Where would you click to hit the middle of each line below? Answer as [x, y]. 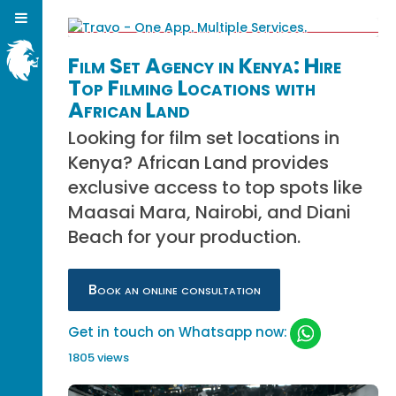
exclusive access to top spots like [216, 187]
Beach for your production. [185, 237]
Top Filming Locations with [192, 88]
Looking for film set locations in [204, 138]
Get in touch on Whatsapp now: [178, 332]
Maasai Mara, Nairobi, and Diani [210, 212]
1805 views [99, 358]
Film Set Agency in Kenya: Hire [205, 66]
